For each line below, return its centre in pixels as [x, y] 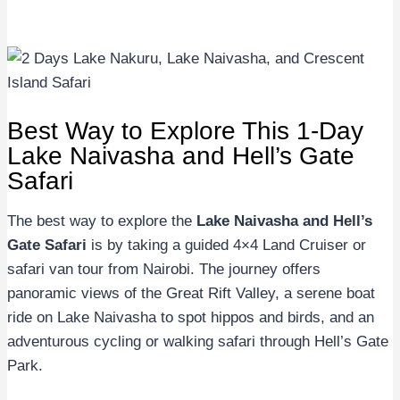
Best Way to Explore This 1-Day [185, 130]
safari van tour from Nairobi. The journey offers [164, 269]
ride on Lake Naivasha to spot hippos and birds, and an [191, 317]
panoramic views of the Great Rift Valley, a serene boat [191, 293]
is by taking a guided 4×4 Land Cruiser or [226, 245]
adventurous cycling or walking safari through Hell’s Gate [198, 341]
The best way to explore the [102, 221]
